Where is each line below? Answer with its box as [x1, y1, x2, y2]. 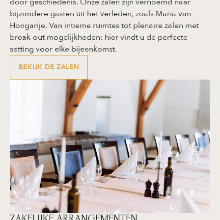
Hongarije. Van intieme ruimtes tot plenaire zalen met [10, 20, 199, 31]
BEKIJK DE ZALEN [19, 62, 79, 72]
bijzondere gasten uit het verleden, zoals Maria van [10, 8, 191, 20]
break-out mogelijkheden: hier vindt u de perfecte [10, 32, 188, 43]
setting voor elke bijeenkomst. [10, 44, 117, 55]
